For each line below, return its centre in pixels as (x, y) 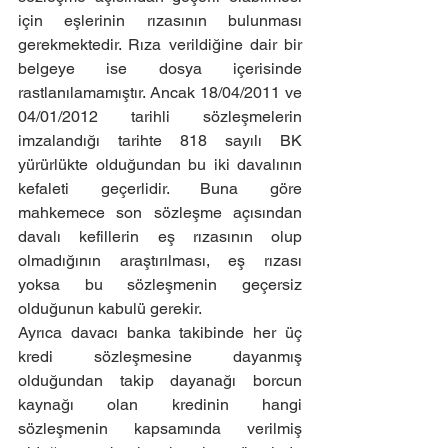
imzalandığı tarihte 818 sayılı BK (160, 140)
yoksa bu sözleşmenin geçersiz (160, 284)
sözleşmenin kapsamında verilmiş (160, 428)
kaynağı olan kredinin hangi (160, 404)
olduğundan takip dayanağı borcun (160, 380)
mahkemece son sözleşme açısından (160, 212)
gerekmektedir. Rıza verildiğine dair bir (160, 44)
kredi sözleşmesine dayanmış (160, 356)
